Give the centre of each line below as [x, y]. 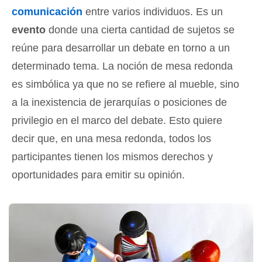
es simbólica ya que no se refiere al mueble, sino [125, 84]
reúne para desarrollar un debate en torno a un [121, 48]
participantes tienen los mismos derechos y [112, 157]
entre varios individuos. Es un [153, 12]
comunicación [47, 12]
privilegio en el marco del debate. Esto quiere [117, 120]
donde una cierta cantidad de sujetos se [140, 30]
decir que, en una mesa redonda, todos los [111, 139]
